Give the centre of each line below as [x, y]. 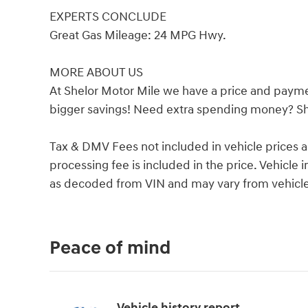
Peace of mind [110, 248]
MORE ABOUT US [96, 72]
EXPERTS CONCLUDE [108, 16]
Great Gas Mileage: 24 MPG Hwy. [138, 35]
